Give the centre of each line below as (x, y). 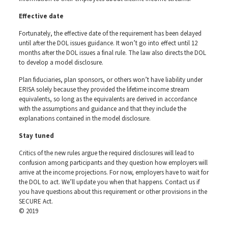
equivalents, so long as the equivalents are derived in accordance (108, 99)
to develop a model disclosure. (61, 63)
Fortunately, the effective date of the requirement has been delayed (110, 34)
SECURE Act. (36, 202)
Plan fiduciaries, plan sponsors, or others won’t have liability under (110, 80)
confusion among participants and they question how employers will (113, 163)
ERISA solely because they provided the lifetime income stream (104, 90)
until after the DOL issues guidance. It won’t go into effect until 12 (108, 43)
